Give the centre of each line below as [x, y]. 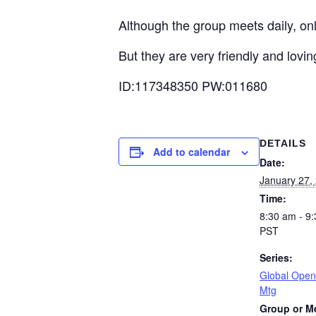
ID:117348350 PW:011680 [193, 86]
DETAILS [283, 144]
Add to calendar [192, 152]
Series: [276, 258]
